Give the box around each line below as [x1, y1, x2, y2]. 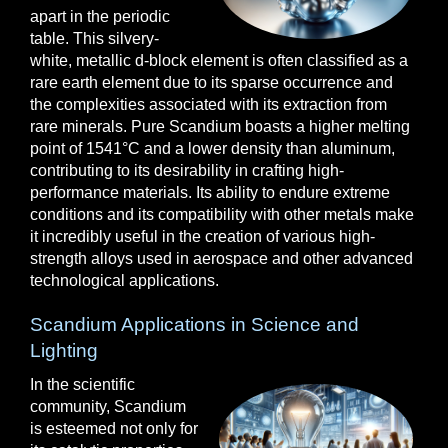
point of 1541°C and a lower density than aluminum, [30, 140, 395, 157]
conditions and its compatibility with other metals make [30, 206, 414, 223]
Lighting [30, 340, 98, 361]
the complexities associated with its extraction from [30, 96, 387, 113]
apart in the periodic [30, 8, 170, 25]
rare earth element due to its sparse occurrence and [30, 74, 393, 91]
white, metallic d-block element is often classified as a [30, 52, 408, 69]
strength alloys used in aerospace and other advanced [30, 250, 413, 267]
